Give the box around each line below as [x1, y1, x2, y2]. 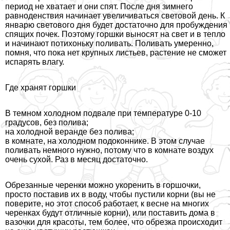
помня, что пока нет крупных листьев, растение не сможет [5, 48, 226, 57]
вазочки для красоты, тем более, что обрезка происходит [5, 218, 222, 227]
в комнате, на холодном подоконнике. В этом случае [5, 137, 205, 146]
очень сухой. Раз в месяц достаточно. [5, 155, 148, 164]
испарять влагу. [5, 57, 64, 67]
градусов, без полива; [5, 118, 88, 127]
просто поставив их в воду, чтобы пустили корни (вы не [5, 190, 216, 199]
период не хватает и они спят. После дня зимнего [5, 2, 193, 11]
